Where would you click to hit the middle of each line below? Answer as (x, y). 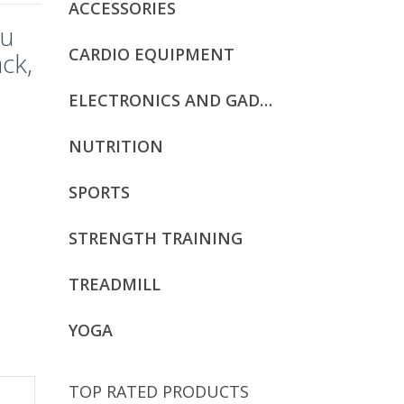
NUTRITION (116, 146)
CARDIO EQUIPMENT (151, 54)
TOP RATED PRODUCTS (159, 391)
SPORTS (99, 192)
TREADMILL (115, 284)
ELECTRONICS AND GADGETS (266, 100)
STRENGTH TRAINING (156, 238)
